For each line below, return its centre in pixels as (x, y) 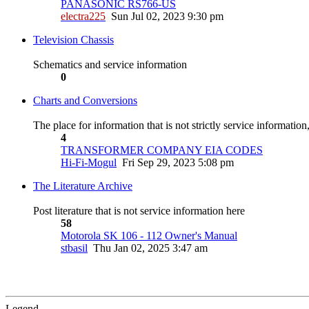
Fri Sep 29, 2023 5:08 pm (178, 162)
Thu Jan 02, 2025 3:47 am (150, 248)
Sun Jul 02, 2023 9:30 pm (167, 16)
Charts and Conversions (85, 100)
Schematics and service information (110, 64)
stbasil (74, 248)
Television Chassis (73, 39)
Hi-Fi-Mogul (89, 162)
